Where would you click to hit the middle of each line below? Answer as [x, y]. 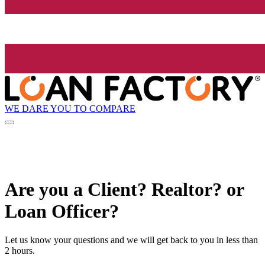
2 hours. [20, 251]
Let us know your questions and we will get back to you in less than [131, 240]
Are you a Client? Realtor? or [124, 189]
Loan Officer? [62, 211]
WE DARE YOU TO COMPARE [70, 108]
